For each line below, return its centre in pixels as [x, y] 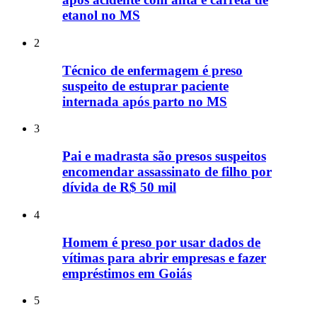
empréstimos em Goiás [127, 273]
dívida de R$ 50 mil [119, 188]
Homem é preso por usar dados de [161, 242]
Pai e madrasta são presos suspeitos [164, 156]
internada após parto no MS [145, 101]
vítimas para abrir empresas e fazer [164, 258]
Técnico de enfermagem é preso [152, 70]
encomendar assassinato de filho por [167, 172]
